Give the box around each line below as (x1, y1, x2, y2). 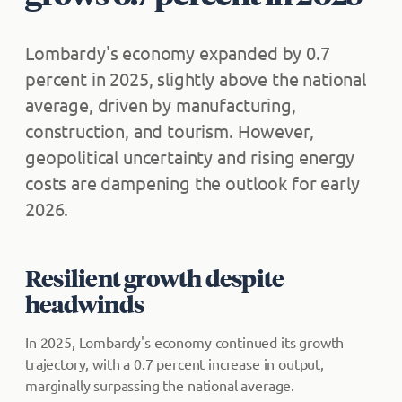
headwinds (25, 289, 144, 319)
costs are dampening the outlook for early (25, 171, 360, 194)
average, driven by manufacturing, (25, 93, 296, 116)
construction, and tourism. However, (25, 119, 314, 142)
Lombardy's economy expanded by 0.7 (25, 41, 330, 64)
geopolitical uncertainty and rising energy (25, 145, 355, 168)
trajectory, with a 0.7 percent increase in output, (25, 354, 324, 372)
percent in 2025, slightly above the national (25, 67, 366, 90)
